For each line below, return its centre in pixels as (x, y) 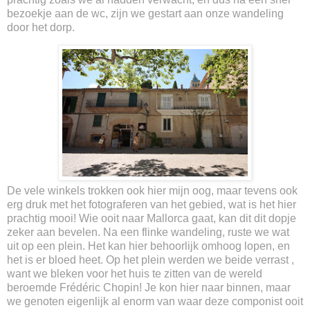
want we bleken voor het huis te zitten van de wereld (135, 274)
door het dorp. (42, 27)
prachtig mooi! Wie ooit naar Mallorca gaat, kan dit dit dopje (152, 219)
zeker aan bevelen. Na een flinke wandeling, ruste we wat (148, 232)
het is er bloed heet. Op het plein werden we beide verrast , (151, 260)
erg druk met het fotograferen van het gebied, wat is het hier (152, 205)
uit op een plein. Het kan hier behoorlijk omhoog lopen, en (148, 246)
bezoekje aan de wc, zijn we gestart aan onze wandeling (145, 13)
